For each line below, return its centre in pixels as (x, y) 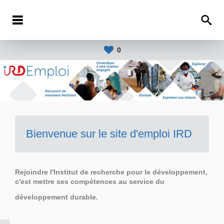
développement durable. (56, 197)
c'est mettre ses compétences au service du (90, 182)
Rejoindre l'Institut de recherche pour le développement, (111, 172)
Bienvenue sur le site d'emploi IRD (109, 134)
